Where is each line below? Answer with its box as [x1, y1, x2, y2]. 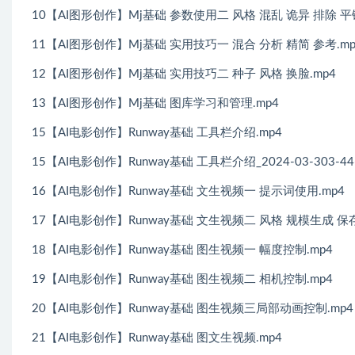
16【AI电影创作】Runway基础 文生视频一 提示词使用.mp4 [32, 185, 345, 197]
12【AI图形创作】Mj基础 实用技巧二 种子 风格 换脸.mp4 [32, 68, 336, 80]
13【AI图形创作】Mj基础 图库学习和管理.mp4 [32, 97, 279, 109]
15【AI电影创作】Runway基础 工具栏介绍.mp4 [32, 127, 282, 139]
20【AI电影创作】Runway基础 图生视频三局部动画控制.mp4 [32, 303, 353, 315]
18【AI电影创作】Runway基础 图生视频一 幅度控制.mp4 [32, 244, 333, 256]
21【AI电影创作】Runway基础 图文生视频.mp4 [32, 332, 282, 344]
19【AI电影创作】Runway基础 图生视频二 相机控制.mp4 [32, 273, 333, 285]
